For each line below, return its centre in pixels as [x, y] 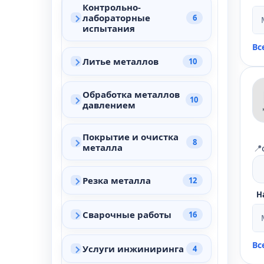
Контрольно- [112, 7]
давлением [109, 105]
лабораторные [116, 18]
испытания [109, 28]
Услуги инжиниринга [133, 249]
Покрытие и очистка [131, 137]
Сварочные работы [127, 214]
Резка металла [117, 180]
